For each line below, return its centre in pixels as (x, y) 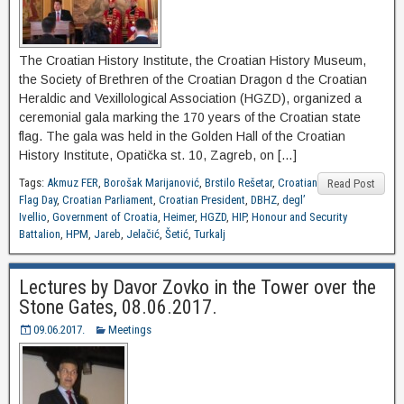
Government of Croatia (105, 217)
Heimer (179, 217)
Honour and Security (299, 217)
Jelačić (143, 234)
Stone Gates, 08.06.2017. (118, 308)
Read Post (351, 184)
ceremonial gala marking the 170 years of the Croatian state (190, 118)
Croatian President (202, 200)
